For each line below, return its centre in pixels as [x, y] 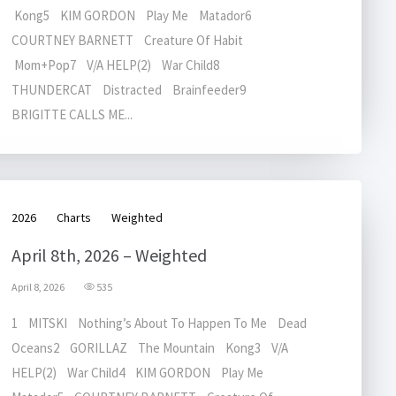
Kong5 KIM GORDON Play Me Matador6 [135, 15]
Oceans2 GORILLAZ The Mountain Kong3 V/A [150, 348]
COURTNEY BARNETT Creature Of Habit [130, 40]
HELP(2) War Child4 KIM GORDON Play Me [141, 373]
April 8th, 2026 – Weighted [109, 255]
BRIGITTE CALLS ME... [72, 114]
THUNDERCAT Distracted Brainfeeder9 [133, 90]
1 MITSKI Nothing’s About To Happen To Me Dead [159, 323]
